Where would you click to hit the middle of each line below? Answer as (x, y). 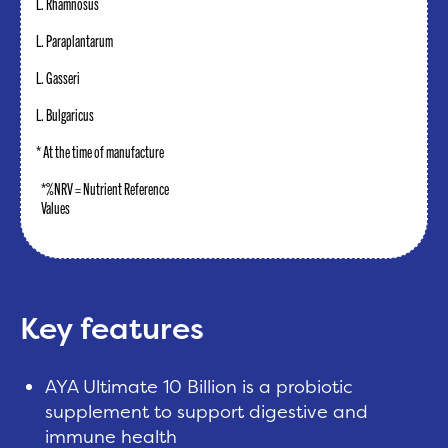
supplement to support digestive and (206, 411)
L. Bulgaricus (65, 114)
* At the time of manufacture (100, 151)
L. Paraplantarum (74, 40)
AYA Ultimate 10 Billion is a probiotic (199, 386)
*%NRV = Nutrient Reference (105, 188)
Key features (112, 328)
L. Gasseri (58, 77)
